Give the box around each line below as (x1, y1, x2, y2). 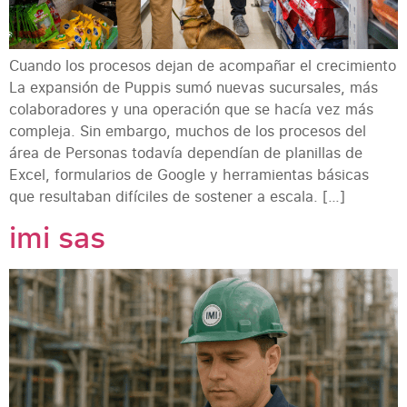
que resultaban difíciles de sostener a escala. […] (9, 186, 345, 207)
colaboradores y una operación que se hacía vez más (9, 99, 373, 120)
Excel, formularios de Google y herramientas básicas (9, 164, 369, 185)
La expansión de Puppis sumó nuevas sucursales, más (9, 77, 378, 98)
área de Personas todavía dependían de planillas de (9, 143, 362, 164)
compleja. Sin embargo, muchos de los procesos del (9, 121, 366, 142)
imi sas (9, 217, 105, 258)
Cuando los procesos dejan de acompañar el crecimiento (9, 55, 396, 76)
